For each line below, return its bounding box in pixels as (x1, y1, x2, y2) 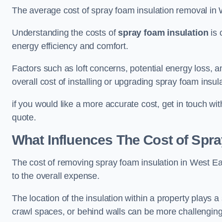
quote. (12, 112, 36, 122)
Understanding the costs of (12, 28, 118, 38)
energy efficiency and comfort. (12, 41, 131, 51)
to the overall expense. (12, 171, 100, 181)
